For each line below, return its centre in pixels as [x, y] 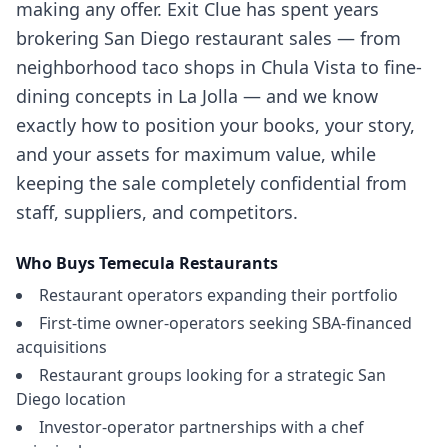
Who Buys [57, 263]
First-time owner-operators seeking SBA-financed [225, 323]
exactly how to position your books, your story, [215, 125]
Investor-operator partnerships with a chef [201, 427]
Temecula [137, 263]
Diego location [71, 399]
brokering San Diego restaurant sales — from [208, 38]
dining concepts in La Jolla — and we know [197, 96]
